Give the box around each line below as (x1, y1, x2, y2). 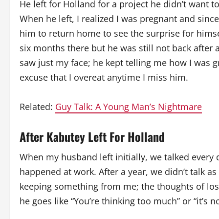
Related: (20, 100, 55, 112)
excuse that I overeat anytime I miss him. (20, 71, 188, 83)
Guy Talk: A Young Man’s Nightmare (55, 100, 202, 112)
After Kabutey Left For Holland (20, 127, 165, 145)
